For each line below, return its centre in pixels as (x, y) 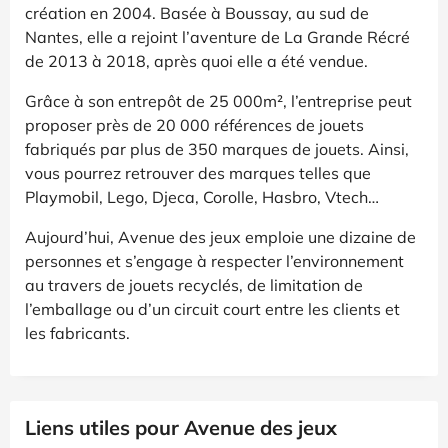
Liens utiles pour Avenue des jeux (181, 427)
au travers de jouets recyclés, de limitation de (194, 284)
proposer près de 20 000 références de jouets (194, 124)
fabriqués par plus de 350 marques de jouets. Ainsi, (217, 148)
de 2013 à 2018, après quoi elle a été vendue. (196, 60)
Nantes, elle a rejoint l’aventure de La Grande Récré (217, 36)
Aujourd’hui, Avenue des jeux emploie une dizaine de (220, 236)
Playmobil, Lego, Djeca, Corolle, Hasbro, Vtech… (202, 196)
